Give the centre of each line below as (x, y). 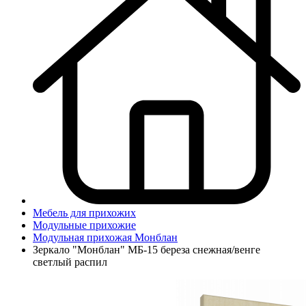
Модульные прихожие (84, 225)
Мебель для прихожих (84, 212)
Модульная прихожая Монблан (105, 237)
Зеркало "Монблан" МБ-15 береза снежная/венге (147, 249)
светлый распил (70, 262)
